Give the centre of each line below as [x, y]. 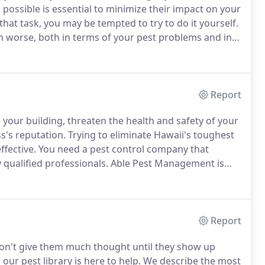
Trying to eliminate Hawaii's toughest [150, 135]
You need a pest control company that [122, 149]
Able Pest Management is [166, 163]
